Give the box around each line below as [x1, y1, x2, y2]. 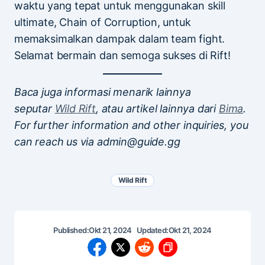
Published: [53, 225, 89, 235]
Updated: [136, 225, 169, 235]
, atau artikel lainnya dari [95, 102, 219, 115]
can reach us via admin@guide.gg [14, 135, 180, 148]
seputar [14, 102, 55, 115]
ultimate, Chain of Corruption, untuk [14, 15, 191, 28]
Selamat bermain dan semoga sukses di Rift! [14, 49, 231, 62]
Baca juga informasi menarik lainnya [14, 85, 191, 98]
